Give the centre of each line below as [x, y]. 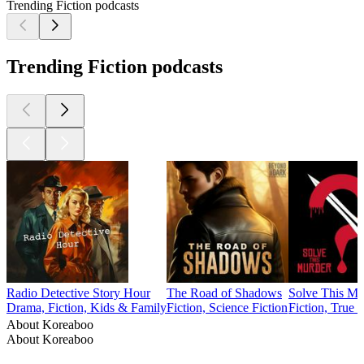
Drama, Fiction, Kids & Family [87, 308]
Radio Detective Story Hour [78, 293]
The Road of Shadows [224, 293]
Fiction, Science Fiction [227, 308]
